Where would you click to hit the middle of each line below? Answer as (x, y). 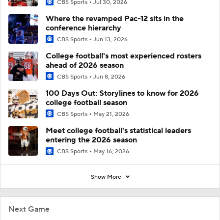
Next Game (29, 209)
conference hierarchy (83, 28)
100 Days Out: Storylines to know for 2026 (122, 94)
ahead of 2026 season (85, 66)
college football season (86, 103)
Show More (107, 177)
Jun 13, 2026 (110, 40)
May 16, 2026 (111, 152)
